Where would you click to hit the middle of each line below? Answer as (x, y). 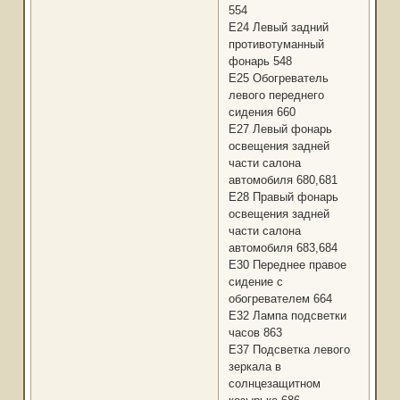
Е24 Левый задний (278, 28)
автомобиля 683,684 (283, 248)
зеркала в (254, 367)
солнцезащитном (274, 384)
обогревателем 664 (280, 299)
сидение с (255, 282)
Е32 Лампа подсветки (287, 316)
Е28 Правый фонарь (283, 197)
